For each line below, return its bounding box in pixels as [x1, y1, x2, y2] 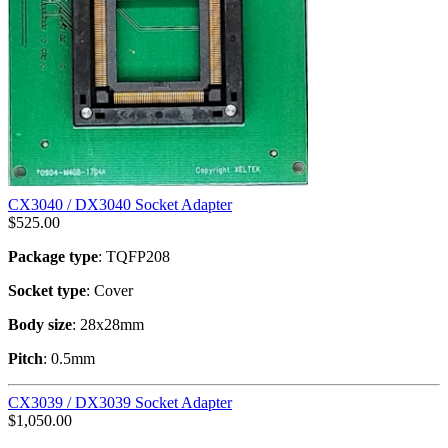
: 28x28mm [72, 315, 144, 333]
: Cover [86, 281, 133, 299]
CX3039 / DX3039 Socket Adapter [8, 393, 232, 411]
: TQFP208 [98, 247, 170, 265]
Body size [8, 315, 72, 333]
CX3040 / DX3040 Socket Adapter [8, 195, 232, 213]
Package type [8, 247, 98, 265]
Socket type [8, 281, 86, 299]
